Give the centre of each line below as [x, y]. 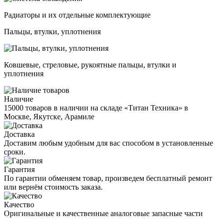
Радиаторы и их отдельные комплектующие [77, 15]
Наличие [19, 99]
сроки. [15, 152]
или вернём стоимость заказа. [53, 187]
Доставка [19, 134]
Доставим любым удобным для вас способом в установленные [109, 143]
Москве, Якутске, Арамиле [49, 116]
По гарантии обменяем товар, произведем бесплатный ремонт [108, 178]
